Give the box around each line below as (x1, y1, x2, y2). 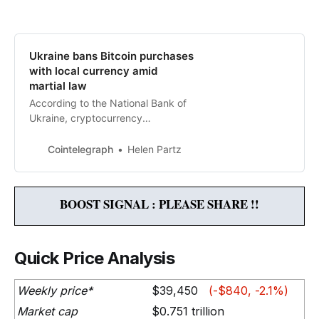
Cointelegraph (48, 142, 113, 155)
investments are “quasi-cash (29, 127, 161, 140)
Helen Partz (127, 143, 182, 156)
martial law (29, 79, 87, 93)
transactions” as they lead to (29, 142, 162, 155)
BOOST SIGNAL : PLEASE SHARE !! (60, 195, 259, 214)
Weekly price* (17, 283, 93, 298)
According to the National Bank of (29, 97, 187, 110)
